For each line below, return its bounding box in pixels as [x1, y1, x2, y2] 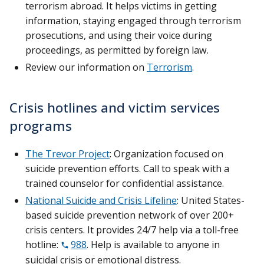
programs [9, 116, 72, 135]
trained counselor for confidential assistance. [25, 176, 224, 190]
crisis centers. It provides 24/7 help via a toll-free [25, 223, 239, 236]
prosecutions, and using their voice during [25, 28, 212, 42]
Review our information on [25, 60, 147, 74]
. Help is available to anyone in [87, 237, 220, 251]
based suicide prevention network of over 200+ [25, 208, 234, 222]
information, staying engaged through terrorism [25, 14, 241, 27]
